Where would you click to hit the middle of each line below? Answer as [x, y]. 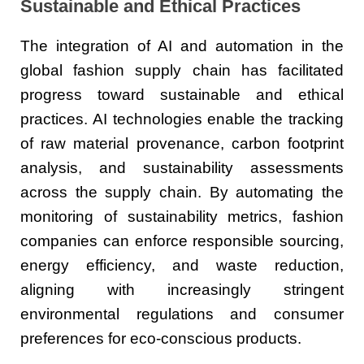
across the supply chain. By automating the [182, 193]
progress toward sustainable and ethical [182, 95]
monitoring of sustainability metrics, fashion [182, 217]
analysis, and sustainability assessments [182, 168]
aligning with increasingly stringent [182, 290]
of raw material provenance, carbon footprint [182, 144]
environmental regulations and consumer [182, 314]
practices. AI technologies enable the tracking [182, 119]
